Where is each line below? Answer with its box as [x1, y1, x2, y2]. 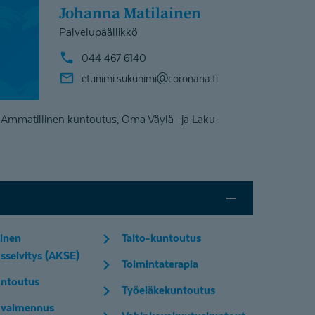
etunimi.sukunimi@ [82, 71, 168, 84]
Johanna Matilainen [65, 4, 201, 21]
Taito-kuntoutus [121, 231, 201, 245]
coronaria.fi [168, 71, 218, 84]
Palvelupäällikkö [59, 25, 138, 39]
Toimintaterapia [121, 257, 198, 271]
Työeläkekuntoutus [121, 283, 215, 297]
